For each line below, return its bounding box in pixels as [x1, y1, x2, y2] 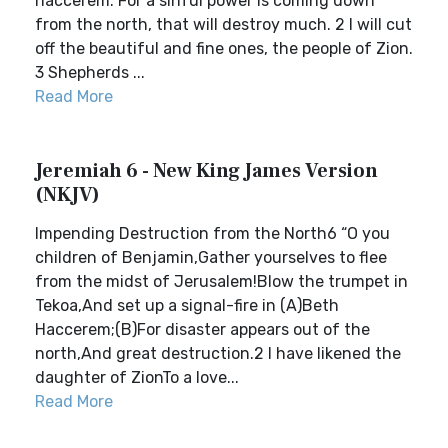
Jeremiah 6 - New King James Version [35, 158, 378, 184]
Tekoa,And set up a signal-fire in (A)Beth [35, 296, 339, 315]
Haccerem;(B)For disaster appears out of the [35, 320, 370, 339]
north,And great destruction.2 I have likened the [35, 344, 401, 363]
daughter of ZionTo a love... [35, 368, 239, 387]
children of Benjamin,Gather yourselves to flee [35, 248, 387, 267]
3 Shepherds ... [35, 63, 145, 82]
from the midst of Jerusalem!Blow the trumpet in [35, 272, 408, 291]
